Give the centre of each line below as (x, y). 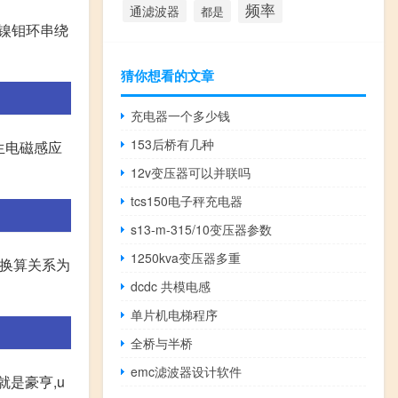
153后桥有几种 (173, 144)
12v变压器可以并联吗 (191, 173)
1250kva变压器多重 (186, 258)
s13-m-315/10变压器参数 (202, 230)
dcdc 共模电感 (171, 287)
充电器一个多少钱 (181, 116)
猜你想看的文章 (167, 76)
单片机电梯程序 (175, 315)
